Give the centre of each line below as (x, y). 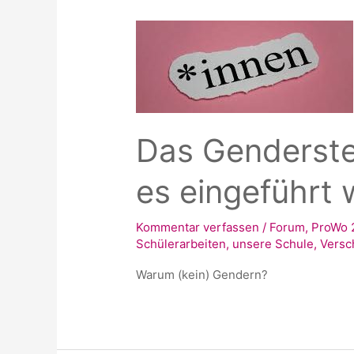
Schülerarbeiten (181, 244)
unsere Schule (273, 244)
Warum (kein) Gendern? (202, 275)
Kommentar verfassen (198, 228)
